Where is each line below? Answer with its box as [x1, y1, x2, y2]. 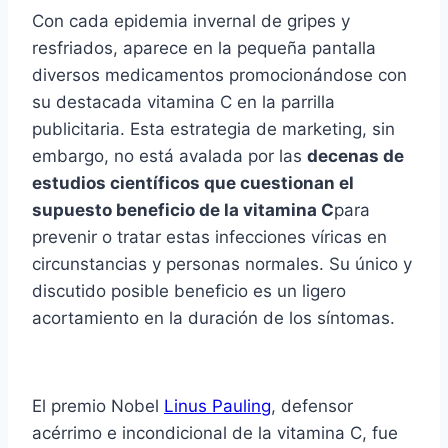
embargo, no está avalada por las [32, 146, 307, 167]
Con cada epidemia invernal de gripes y [32, 11, 350, 32]
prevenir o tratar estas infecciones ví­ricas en [32, 227, 387, 248]
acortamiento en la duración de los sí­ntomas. [32, 308, 395, 329]
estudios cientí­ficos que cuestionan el [32, 173, 354, 194]
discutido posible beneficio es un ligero [32, 281, 346, 302]
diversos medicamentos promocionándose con [32, 65, 407, 86]
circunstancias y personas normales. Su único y [32, 254, 412, 275]
